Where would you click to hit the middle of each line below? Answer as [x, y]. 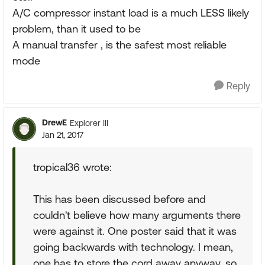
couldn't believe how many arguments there [137, 215]
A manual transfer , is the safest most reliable [119, 45]
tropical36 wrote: [72, 167]
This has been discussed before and [119, 199]
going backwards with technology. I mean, [133, 247]
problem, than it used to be [77, 29]
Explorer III [89, 123]
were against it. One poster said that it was [135, 231]
